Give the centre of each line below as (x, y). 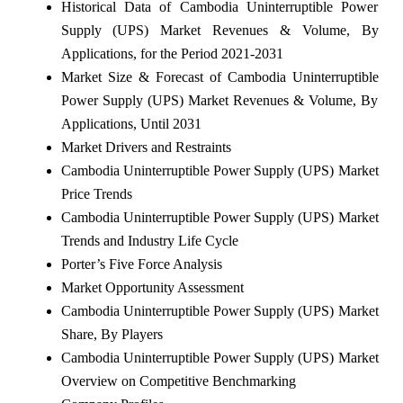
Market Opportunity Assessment (152, 287)
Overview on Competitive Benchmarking (178, 381)
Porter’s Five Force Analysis (141, 264)
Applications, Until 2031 (131, 123)
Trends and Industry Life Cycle (149, 240)
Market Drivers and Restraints (146, 147)
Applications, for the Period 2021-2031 (172, 53)
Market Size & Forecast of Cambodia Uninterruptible (219, 76)
